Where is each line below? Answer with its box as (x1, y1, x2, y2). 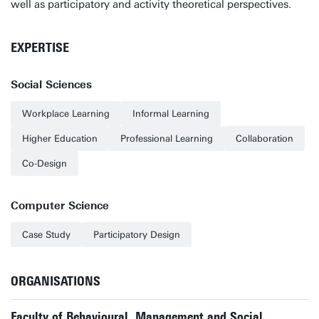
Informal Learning (132, 108, 209, 119)
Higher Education (22, 133, 98, 144)
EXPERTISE (11, 40, 69, 56)
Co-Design (22, 158, 67, 169)
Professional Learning (120, 133, 213, 144)
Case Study (22, 229, 70, 240)
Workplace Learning (22, 108, 110, 119)
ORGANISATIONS (11, 273, 100, 289)
